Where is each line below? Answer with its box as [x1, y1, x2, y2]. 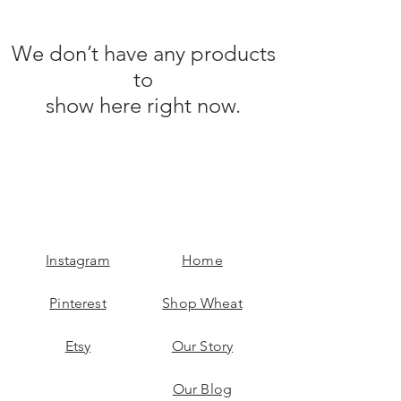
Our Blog [172, 380, 233, 397]
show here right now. [46, 92, 241, 118]
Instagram [46, 252, 110, 269]
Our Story [171, 337, 234, 354]
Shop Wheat [162, 294, 243, 311]
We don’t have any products [11, 40, 276, 66]
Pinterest [49, 294, 107, 311]
